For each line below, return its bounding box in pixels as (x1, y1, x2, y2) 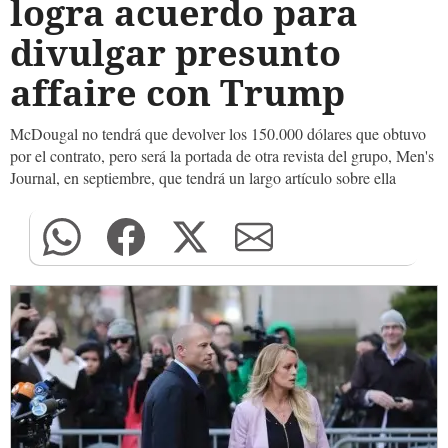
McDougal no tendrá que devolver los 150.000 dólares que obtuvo (10, 123, 426, 144)
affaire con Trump (10, 68, 345, 117)
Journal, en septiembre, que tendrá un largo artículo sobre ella (10, 167, 396, 188)
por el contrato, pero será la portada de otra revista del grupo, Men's (10, 145, 434, 166)
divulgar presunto (10, 28, 341, 77)
